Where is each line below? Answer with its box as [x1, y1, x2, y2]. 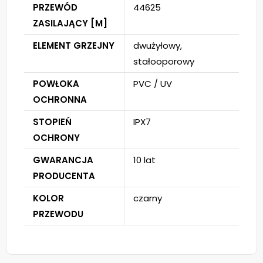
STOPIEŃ [33, 116, 72, 128]
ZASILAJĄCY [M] [33, 17, 107, 29]
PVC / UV [133, 77, 172, 90]
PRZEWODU [33, 208, 83, 220]
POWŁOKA [33, 77, 79, 90]
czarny [133, 192, 162, 204]
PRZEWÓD [33, 1, 77, 14]
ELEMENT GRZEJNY [33, 39, 114, 52]
